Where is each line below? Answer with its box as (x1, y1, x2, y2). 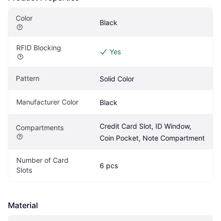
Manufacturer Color (16, 98, 78, 107)
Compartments (16, 123, 64, 132)
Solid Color (100, 74, 134, 83)
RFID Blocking (16, 43, 61, 52)
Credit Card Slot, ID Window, (100, 122, 191, 131)
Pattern (16, 74, 39, 83)
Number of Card (16, 156, 69, 165)
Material (8, 200, 38, 211)
